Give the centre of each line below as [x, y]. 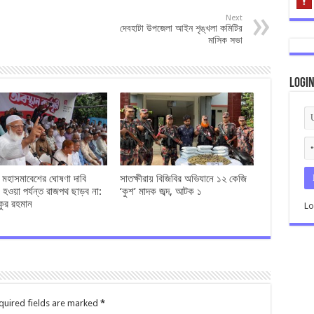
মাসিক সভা [225, 40]
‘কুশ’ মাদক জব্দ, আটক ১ [161, 191]
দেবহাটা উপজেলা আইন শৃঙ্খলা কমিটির [181, 28]
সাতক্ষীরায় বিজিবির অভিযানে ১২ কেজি [184, 178]
